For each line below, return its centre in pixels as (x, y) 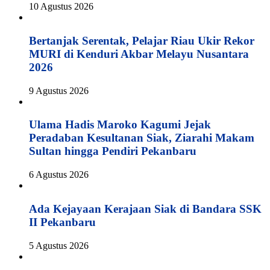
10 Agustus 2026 (61, 7)
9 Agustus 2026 (59, 90)
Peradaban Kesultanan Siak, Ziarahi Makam (142, 138)
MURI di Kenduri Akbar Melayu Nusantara (139, 54)
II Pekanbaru (62, 222)
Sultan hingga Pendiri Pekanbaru (113, 151)
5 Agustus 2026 (59, 245)
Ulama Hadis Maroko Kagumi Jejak (120, 125)
